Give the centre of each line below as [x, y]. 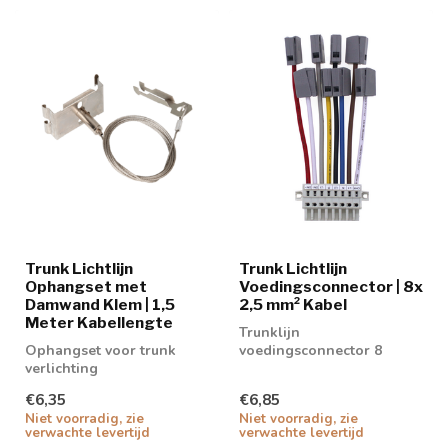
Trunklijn [269, 332]
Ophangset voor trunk [100, 350]
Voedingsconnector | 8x [331, 286]
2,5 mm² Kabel [293, 304]
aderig [261, 368]
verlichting [61, 368]
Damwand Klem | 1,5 [100, 304]
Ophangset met [86, 286]
